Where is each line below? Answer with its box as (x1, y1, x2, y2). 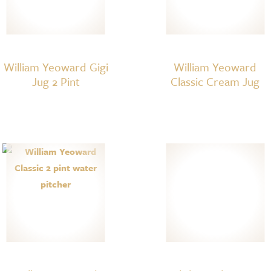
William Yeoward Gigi (3, 58, 108, 75)
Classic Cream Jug (171, 73, 260, 90)
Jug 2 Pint (31, 73, 80, 90)
